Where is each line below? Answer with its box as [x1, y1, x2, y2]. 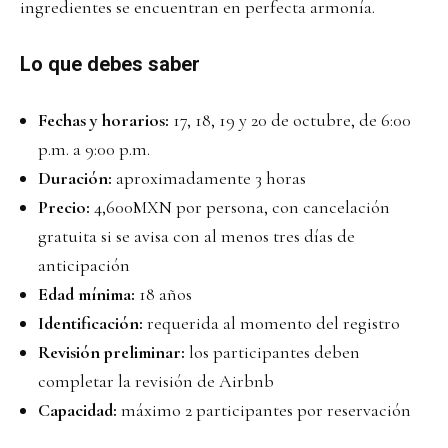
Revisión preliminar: [38, 340, 185, 363]
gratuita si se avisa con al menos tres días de [38, 224, 355, 247]
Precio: [38, 195, 90, 218]
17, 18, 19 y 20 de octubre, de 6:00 [169, 108, 411, 131]
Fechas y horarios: [38, 108, 169, 131]
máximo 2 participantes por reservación [117, 398, 411, 421]
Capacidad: [38, 398, 117, 421]
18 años [135, 282, 192, 305]
